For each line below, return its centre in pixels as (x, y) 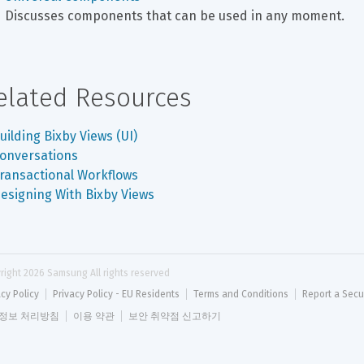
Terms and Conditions (241, 294)
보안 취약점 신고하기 (175, 316)
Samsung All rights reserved (107, 273)
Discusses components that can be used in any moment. (175, 16)
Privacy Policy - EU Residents (116, 294)
